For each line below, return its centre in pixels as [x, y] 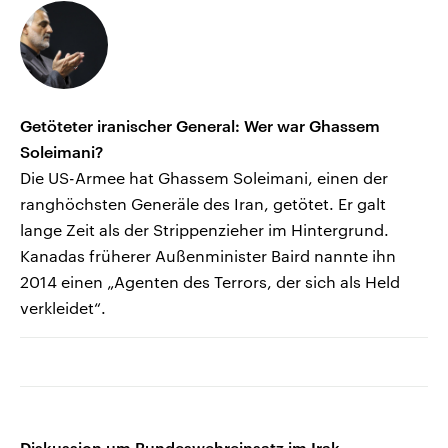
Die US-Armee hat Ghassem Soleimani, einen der [204, 178]
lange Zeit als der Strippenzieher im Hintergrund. [204, 230]
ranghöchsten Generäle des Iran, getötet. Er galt [203, 204]
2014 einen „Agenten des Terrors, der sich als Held [210, 282]
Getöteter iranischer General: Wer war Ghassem [200, 126]
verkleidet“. [63, 308]
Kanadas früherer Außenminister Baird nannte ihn [208, 256]
